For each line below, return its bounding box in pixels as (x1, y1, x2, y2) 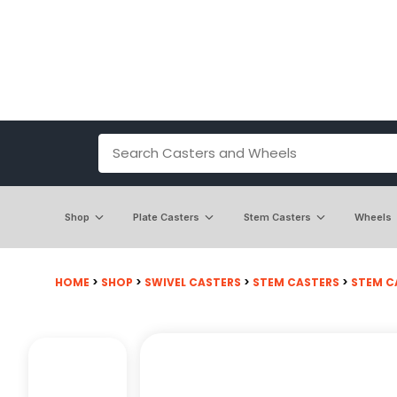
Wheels (354, 210, 393, 223)
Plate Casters (133, 210, 200, 223)
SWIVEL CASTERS (144, 274, 241, 290)
